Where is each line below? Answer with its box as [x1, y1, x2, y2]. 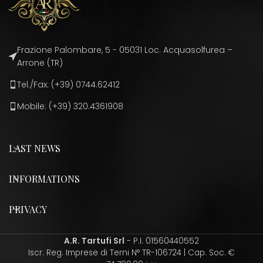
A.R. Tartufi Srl [64, 235, 124, 247]
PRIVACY [9, 203, 47, 215]
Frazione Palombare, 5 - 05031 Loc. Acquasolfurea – [17, 43, 232, 56]
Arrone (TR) [17, 56, 63, 69]
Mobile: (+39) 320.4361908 [17, 100, 123, 112]
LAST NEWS [9, 141, 60, 154]
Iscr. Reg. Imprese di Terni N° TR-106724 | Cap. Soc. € [28, 247, 235, 258]
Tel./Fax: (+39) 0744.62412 [17, 78, 120, 90]
